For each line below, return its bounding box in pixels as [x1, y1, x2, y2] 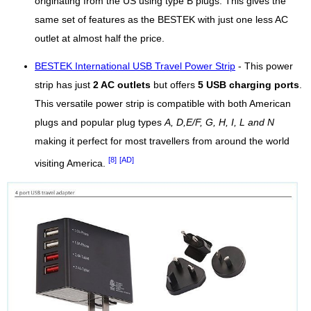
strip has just [35, 80, 93, 90]
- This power [235, 61, 293, 72]
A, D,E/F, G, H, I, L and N [165, 117, 274, 128]
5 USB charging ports [198, 80, 299, 90]
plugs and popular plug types [35, 117, 165, 128]
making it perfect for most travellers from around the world [35, 136, 289, 146]
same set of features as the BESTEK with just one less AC [35, 15, 288, 25]
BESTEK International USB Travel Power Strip [35, 61, 235, 72]
